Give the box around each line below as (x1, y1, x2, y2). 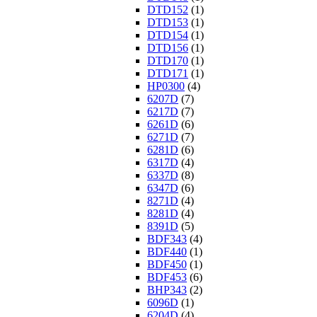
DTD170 (147, 54, 188, 67)
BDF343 (147, 233, 187, 246)
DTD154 (147, 29, 188, 42)
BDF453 (147, 271, 187, 284)
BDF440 (147, 246, 187, 258)
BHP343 (147, 284, 187, 296)
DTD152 (147, 4, 188, 16)
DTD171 (147, 67, 188, 80)
